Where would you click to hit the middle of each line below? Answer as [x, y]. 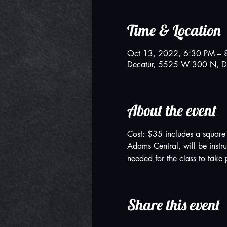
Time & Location [174, 30]
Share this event [173, 204]
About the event [172, 110]
